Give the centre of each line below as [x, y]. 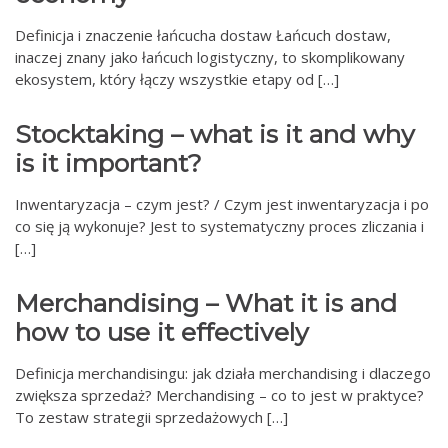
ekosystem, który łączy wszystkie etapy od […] [177, 79]
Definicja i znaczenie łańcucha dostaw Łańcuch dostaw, [203, 35]
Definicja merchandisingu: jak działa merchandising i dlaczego [223, 373]
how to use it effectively [162, 332]
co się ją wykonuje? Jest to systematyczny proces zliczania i [219, 226]
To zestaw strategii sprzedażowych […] [151, 417]
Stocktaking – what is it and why [215, 134]
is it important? [108, 163]
